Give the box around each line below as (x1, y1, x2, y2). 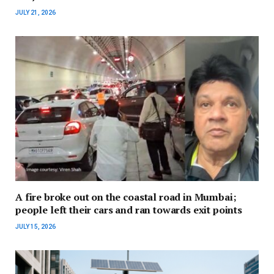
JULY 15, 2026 (15, 223, 56, 231)
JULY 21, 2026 (15, 9, 56, 17)
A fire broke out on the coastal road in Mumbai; (15, 190, 237, 204)
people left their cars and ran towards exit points (15, 203, 242, 217)
